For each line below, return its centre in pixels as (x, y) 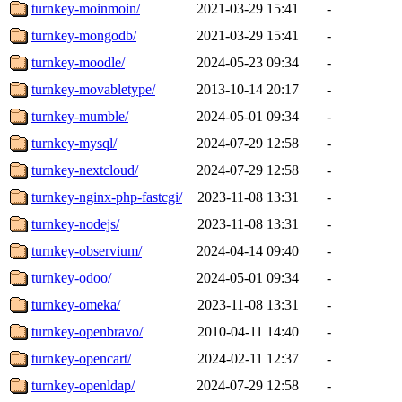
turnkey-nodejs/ (75, 223)
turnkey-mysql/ (74, 143)
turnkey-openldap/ (83, 385)
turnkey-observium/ (87, 250)
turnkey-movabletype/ (93, 89)
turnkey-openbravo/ (87, 331)
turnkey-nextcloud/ (85, 170)
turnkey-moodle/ (78, 62)
